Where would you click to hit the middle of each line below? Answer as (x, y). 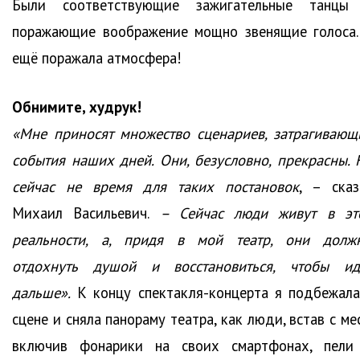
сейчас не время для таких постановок (155, 187)
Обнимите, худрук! (77, 107)
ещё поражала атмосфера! (97, 58)
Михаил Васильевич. (86, 213)
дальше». (41, 293)
